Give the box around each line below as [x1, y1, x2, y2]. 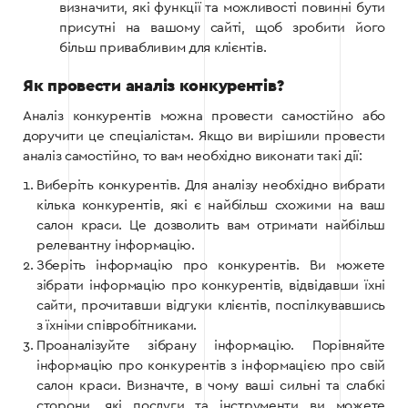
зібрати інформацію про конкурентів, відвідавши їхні [36, 279, 385, 293]
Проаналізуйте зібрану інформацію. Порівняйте [36, 339, 385, 353]
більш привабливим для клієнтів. [59, 41, 267, 56]
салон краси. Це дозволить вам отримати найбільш [36, 219, 385, 233]
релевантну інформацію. [36, 239, 195, 253]
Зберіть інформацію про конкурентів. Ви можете [36, 259, 385, 273]
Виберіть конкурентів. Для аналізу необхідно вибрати [36, 178, 385, 193]
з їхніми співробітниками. [36, 319, 198, 333]
